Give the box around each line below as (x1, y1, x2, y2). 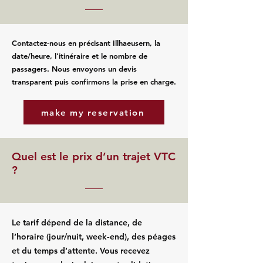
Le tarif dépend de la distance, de (12, 217, 142, 228)
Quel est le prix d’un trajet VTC (12, 150, 176, 163)
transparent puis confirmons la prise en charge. (12, 77, 176, 86)
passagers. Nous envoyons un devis (12, 64, 137, 73)
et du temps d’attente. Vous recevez (12, 245, 150, 256)
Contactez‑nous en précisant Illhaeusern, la (12, 38, 160, 48)
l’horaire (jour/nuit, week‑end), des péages (12, 231, 176, 242)
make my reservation (41, 106, 145, 118)
